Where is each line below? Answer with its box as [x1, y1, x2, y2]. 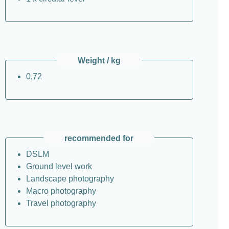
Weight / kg [77, 56, 121, 65]
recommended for [64, 133, 134, 143]
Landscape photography [26, 174, 114, 183]
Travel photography [26, 198, 96, 208]
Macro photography [26, 186, 96, 195]
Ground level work [26, 162, 92, 171]
